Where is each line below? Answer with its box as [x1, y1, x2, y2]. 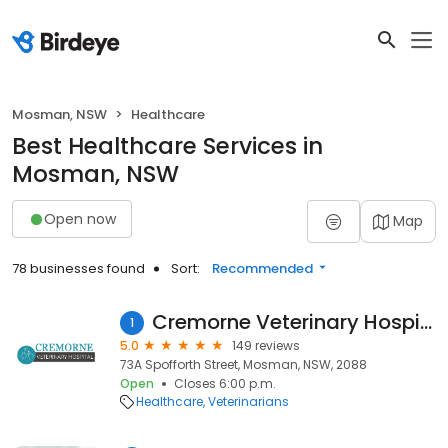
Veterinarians [208, 393, 289, 410]
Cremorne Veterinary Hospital [419, 308, 432, 336]
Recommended [212, 259, 313, 278]
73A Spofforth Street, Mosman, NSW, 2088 [120, 356, 367, 373]
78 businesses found [12, 259, 145, 278]
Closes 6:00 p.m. [174, 375, 276, 392]
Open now [44, 208, 116, 229]
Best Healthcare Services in [12, 130, 323, 162]
